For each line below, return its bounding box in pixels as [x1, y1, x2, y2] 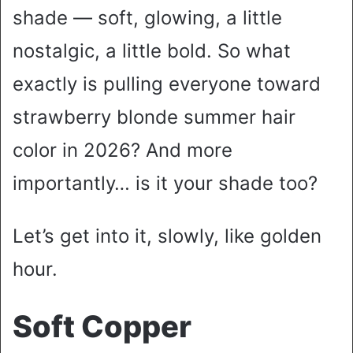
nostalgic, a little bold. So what [13, 39, 291, 62]
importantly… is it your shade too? [13, 171, 318, 195]
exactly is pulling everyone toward [13, 72, 321, 95]
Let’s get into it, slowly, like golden [13, 224, 321, 247]
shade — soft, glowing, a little [13, 6, 282, 29]
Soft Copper [13, 307, 191, 344]
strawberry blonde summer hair [13, 105, 295, 128]
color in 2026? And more [13, 138, 232, 162]
